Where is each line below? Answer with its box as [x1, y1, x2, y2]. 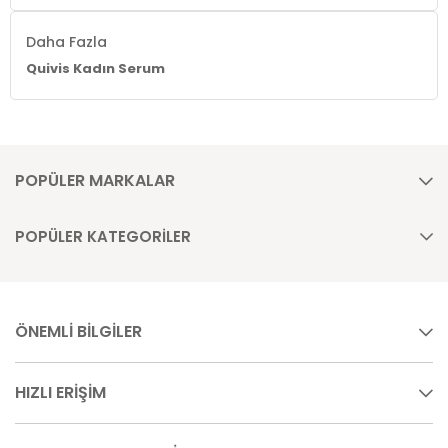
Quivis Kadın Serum [26, 58, 165, 78]
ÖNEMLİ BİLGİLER [15, 319, 142, 343]
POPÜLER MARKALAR [15, 168, 175, 192]
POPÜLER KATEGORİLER [15, 225, 191, 247]
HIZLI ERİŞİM [15, 380, 106, 404]
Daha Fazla [26, 31, 107, 52]
